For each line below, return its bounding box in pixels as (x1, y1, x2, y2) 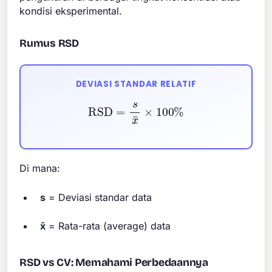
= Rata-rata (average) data (46, 219, 171, 232)
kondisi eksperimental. (19, 4, 123, 17)
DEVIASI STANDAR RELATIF (75, 78, 197, 90)
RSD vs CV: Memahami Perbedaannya (19, 256, 208, 269)
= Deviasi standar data (46, 191, 152, 203)
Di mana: (19, 162, 61, 175)
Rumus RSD (19, 36, 79, 50)
